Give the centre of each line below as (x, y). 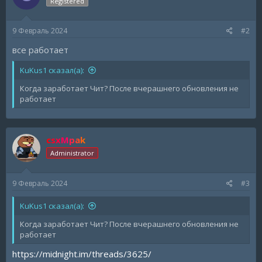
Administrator (72, 153)
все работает (40, 50)
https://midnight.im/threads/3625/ (82, 254)
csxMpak (66, 140)
